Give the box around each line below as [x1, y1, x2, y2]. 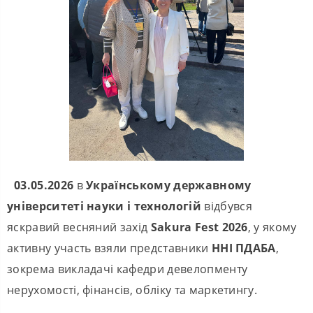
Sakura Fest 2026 [150, 219, 248, 235]
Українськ [86, 177, 147, 194]
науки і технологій [83, 198, 201, 214]
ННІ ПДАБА [211, 240, 276, 256]
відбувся [201, 198, 252, 214]
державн [170, 177, 228, 194]
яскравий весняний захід [7, 219, 151, 235]
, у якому [247, 219, 297, 235]
